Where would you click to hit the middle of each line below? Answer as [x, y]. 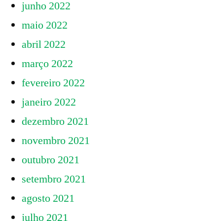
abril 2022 [44, 45]
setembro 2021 [54, 179]
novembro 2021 [56, 141]
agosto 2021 [48, 199]
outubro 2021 [51, 160]
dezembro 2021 [55, 122]
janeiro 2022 [49, 102]
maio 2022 [45, 25]
